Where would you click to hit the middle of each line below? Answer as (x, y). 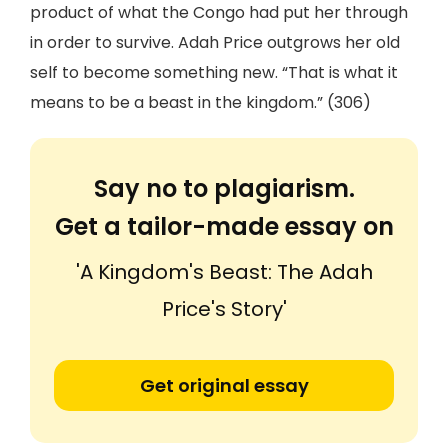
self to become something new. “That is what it (214, 72)
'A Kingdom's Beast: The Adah (224, 272)
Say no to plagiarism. (224, 188)
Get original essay (224, 385)
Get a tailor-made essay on (224, 226)
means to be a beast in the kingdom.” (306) (200, 102)
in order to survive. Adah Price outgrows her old (215, 42)
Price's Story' (224, 309)
